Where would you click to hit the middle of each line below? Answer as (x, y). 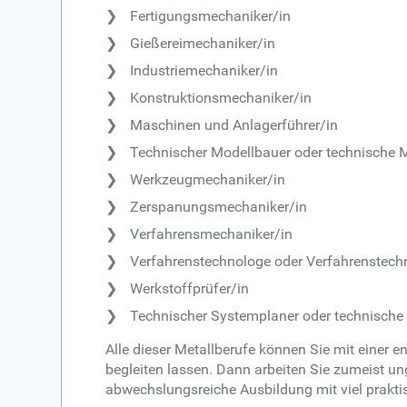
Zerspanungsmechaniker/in (219, 206)
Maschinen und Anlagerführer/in (234, 124)
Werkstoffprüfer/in (190, 288)
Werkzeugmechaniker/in (208, 179)
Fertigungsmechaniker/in (211, 15)
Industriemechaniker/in (204, 70)
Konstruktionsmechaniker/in (221, 97)
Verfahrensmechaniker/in (212, 233)
